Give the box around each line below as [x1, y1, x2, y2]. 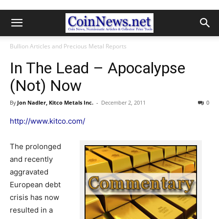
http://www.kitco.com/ [10, 116, 85, 126]
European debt [10, 180, 61, 189]
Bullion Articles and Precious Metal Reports [10, 42, 127, 50]
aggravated [10, 167, 48, 176]
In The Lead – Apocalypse [10, 59, 185, 77]
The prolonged [10, 142, 61, 151]
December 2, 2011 [101, 99, 146, 106]
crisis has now [10, 193, 59, 202]
